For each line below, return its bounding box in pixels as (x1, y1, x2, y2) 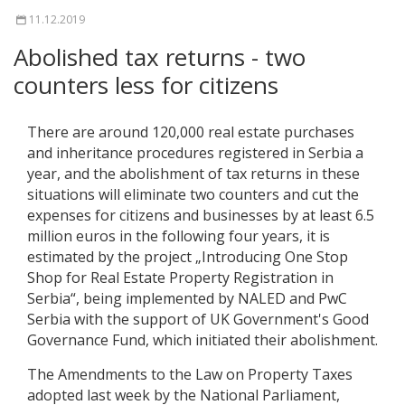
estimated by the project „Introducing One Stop (27, 247, 348, 268)
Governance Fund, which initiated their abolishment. (27, 330, 378, 351)
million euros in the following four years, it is (27, 226, 330, 247)
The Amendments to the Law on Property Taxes (27, 364, 353, 385)
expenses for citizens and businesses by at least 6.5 (27, 205, 374, 226)
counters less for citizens (14, 69, 278, 102)
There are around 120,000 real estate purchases (27, 122, 354, 143)
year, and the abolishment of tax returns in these (27, 164, 360, 184)
